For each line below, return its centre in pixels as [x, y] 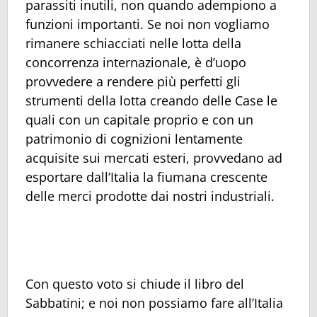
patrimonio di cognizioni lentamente [134, 138]
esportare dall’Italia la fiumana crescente [146, 177]
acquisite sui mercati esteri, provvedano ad [154, 157]
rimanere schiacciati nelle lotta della [133, 43]
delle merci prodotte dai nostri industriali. [150, 196]
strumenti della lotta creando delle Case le [151, 100]
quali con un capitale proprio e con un [139, 119]
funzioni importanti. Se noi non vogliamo [148, 24]
